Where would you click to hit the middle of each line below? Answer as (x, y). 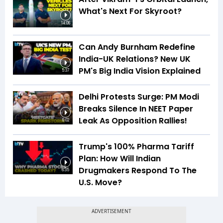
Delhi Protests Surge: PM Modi (139, 97)
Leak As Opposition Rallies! (133, 120)
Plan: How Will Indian (120, 158)
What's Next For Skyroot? (130, 11)
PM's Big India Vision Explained (140, 71)
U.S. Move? (100, 182)
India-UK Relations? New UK (135, 59)
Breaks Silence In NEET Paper (136, 109)
